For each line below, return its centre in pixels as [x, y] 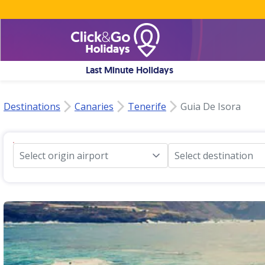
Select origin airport [64, 156]
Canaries [94, 106]
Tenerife [147, 106]
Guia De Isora [211, 106]
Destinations [32, 106]
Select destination [214, 156]
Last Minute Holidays [130, 70]
